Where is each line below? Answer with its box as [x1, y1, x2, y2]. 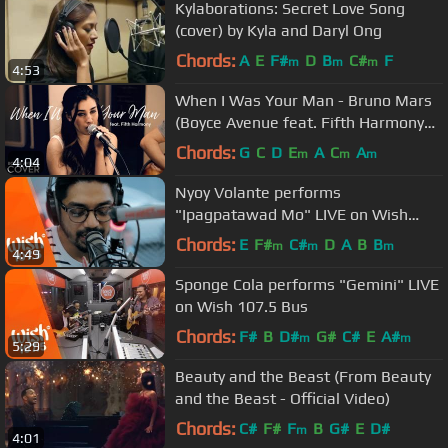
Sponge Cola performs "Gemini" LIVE [175, 274, 439, 294]
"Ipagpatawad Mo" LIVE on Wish [175, 204, 408, 224]
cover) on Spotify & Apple [175, 134, 353, 154]
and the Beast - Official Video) [175, 388, 390, 408]
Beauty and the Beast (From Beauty [175, 366, 431, 386]
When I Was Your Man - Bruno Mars [175, 90, 432, 110]
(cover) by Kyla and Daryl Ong [175, 20, 382, 40]
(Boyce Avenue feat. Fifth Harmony [175, 112, 424, 132]
